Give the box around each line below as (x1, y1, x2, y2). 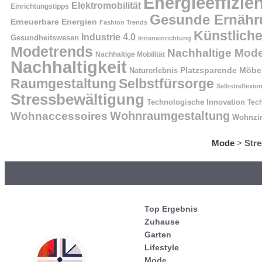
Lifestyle (144, 242, 179, 252)
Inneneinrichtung (138, 34, 191, 42)
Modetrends (11, 43, 93, 60)
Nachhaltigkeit (11, 57, 127, 77)
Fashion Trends (99, 18, 147, 26)
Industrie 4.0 (81, 31, 136, 42)
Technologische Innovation (147, 97, 245, 106)
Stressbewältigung (11, 91, 144, 108)
